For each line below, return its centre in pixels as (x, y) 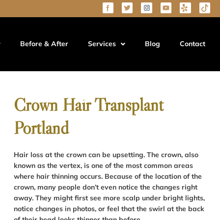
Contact (192, 44)
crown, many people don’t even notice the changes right (105, 187)
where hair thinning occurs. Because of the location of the (108, 176)
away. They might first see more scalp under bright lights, (109, 198)
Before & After (44, 44)
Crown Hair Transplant (88, 105)
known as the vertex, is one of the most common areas (103, 165)
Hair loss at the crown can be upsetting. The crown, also (106, 155)
